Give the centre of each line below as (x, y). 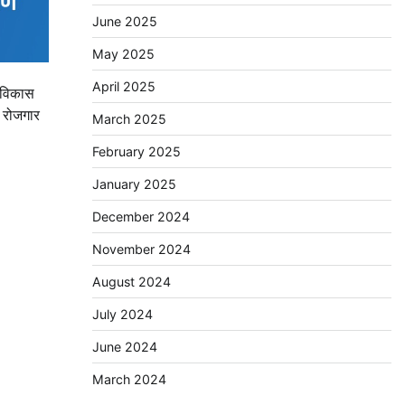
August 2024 (131, 282)
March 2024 (129, 380)
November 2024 (141, 250)
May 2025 (123, 54)
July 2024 (122, 315)
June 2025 (124, 22)
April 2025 (123, 87)
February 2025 (136, 152)
